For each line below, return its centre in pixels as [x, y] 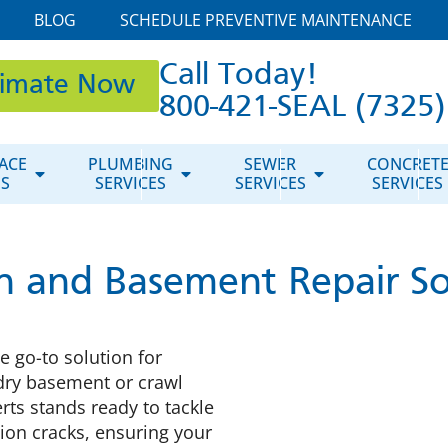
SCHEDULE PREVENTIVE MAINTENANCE [265, 20]
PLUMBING [131, 164]
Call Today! [238, 76]
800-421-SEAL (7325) [301, 108]
